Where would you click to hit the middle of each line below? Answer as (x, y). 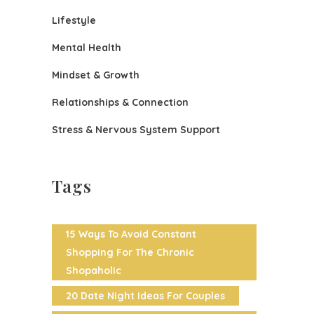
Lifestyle (74, 20)
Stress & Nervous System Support (136, 129)
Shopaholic (94, 270)
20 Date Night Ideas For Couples (145, 295)
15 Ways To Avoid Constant (131, 234)
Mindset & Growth (96, 75)
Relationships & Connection (120, 102)
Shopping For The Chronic (130, 252)
